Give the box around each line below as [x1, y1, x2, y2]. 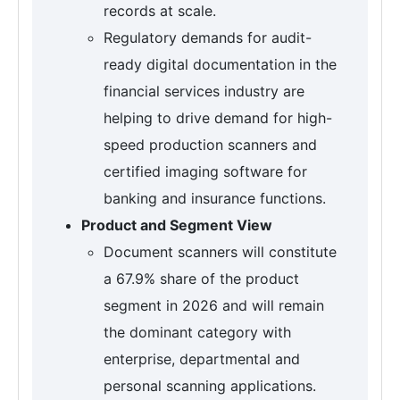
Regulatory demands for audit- [104, 29, 312, 47]
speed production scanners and [104, 136, 317, 154]
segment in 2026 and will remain [104, 296, 324, 315]
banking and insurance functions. [104, 189, 326, 208]
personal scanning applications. [104, 377, 316, 396]
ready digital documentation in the [104, 55, 337, 74]
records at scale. [104, 2, 216, 21]
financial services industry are [104, 82, 304, 101]
